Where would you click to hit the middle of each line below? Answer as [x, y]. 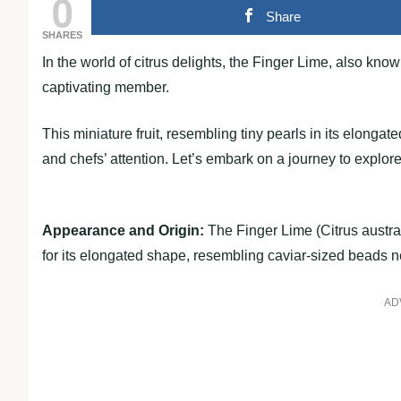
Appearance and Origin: [123, 230]
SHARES [62, 35]
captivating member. [106, 87]
